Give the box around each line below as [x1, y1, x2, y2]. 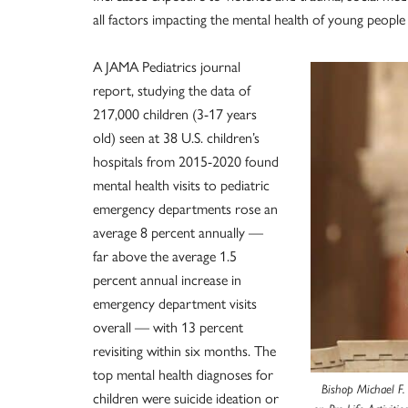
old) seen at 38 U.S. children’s [93, 127, 260, 148]
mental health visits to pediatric [93, 174, 270, 195]
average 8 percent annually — [93, 221, 263, 242]
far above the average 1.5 [93, 245, 237, 266]
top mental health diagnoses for [93, 363, 273, 384]
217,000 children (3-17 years [93, 103, 257, 124]
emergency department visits [93, 292, 257, 313]
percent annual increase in [93, 269, 241, 290]
